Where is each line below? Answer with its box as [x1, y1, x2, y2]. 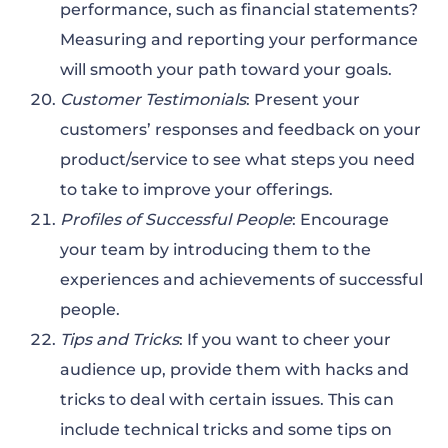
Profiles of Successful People [60, 210, 292, 230]
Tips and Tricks [60, 330, 179, 350]
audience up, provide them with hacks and [60, 360, 409, 380]
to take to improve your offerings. [60, 180, 333, 200]
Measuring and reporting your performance [60, 30, 418, 50]
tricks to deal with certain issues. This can [60, 390, 394, 410]
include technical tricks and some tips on [60, 420, 392, 440]
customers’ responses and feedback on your [60, 120, 421, 140]
